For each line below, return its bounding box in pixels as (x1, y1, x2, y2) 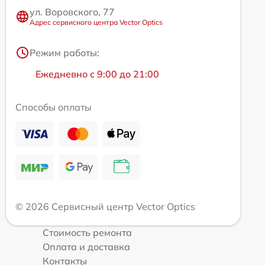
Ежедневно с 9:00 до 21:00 (35, 68, 159, 80)
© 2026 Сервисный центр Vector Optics (15, 201, 195, 212)
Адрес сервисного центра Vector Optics (30, 18, 163, 27)
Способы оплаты (15, 101, 92, 113)
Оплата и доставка (43, 241, 130, 253)
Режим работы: (30, 47, 99, 59)
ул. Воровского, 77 (30, 6, 115, 18)
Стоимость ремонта (43, 227, 132, 238)
